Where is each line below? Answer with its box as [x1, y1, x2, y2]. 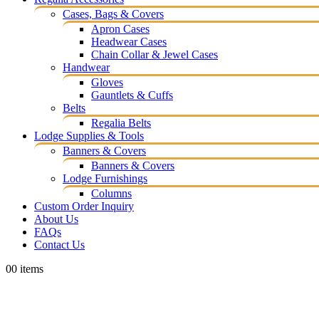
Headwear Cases [91, 36, 167, 48]
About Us [34, 213, 78, 225]
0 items [11, 263, 43, 275]
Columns [91, 187, 132, 199]
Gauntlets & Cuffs [91, 89, 173, 101]
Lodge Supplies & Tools [34, 130, 144, 142]
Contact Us [34, 239, 85, 251]
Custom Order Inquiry [34, 200, 134, 212]
